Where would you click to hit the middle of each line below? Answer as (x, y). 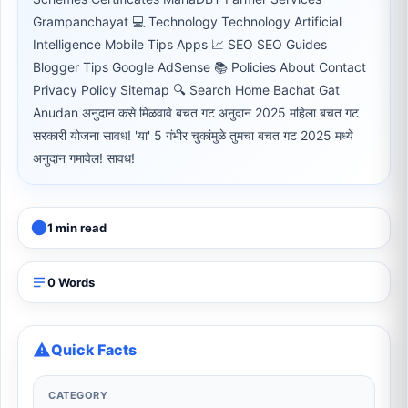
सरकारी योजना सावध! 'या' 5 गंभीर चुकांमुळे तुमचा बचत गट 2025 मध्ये (193, 135)
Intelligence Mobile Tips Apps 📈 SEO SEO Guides (180, 44)
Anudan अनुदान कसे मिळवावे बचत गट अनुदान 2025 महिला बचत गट (196, 112)
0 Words (71, 282)
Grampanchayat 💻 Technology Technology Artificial (187, 21)
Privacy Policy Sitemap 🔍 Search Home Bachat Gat (186, 90)
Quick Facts (94, 350)
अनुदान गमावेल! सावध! (84, 158)
